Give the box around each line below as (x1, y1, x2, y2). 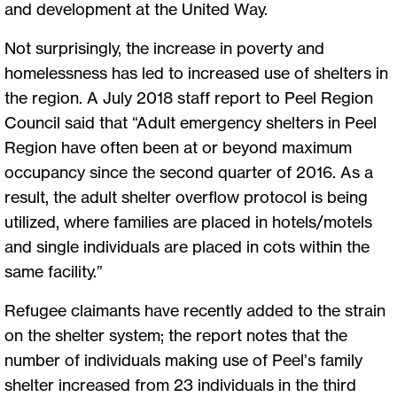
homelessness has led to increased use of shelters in (4, 62, 388, 82)
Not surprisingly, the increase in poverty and (4, 37, 324, 58)
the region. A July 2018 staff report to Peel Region (4, 87, 373, 107)
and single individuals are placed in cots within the (4, 236, 370, 256)
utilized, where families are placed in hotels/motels (4, 211, 372, 231)
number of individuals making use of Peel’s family (4, 349, 362, 370)
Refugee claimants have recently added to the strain (4, 300, 385, 320)
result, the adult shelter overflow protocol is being (4, 186, 368, 206)
